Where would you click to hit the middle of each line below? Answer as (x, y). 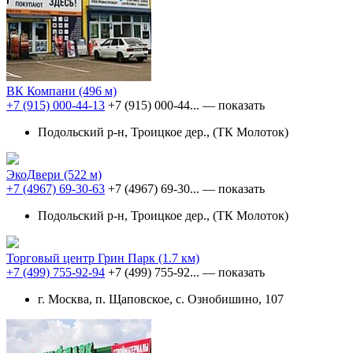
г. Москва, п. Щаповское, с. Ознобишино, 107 (161, 299)
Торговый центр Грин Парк (82, 258)
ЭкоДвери (35, 174)
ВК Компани (43, 91)
